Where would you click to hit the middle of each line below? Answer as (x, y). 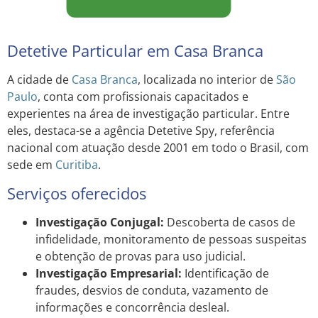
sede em (31, 165)
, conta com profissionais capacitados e (143, 97)
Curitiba (77, 165)
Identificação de (225, 273)
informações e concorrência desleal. (132, 307)
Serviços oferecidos (77, 193)
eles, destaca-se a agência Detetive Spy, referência (141, 131)
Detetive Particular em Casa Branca (135, 51)
